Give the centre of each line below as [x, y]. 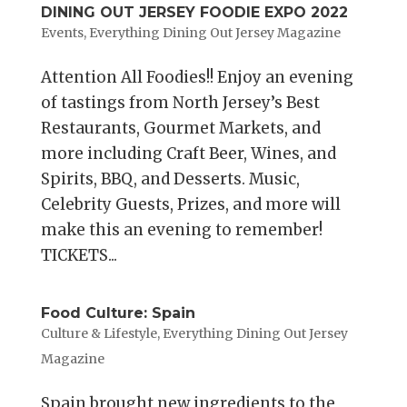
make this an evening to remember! [181, 230]
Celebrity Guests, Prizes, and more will [190, 205]
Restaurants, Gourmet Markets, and [180, 129]
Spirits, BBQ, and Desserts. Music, [170, 179]
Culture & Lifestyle [99, 334]
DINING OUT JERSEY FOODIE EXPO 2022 [194, 13]
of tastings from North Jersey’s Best [180, 103]
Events [62, 33]
